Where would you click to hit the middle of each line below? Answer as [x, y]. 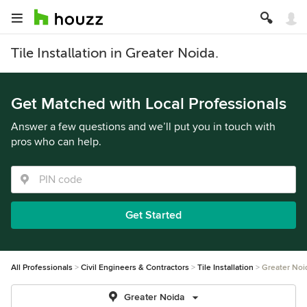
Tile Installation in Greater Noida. [115, 53]
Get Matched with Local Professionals [149, 104]
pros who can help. [56, 142]
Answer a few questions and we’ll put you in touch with [143, 127]
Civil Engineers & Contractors [135, 268]
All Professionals [42, 268]
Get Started [153, 215]
